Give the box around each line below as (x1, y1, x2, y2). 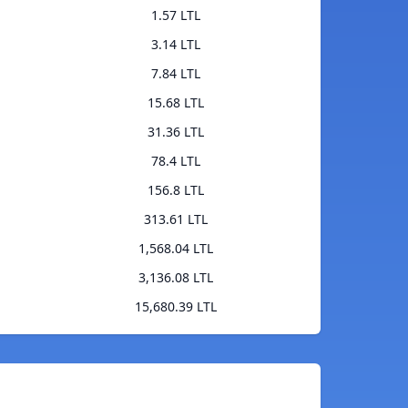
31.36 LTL (147, 123, 204, 141)
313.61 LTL (143, 210, 208, 229)
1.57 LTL (150, 6, 200, 25)
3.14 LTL (150, 36, 200, 54)
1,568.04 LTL (138, 240, 213, 258)
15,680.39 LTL (134, 298, 217, 316)
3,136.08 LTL (138, 269, 213, 287)
